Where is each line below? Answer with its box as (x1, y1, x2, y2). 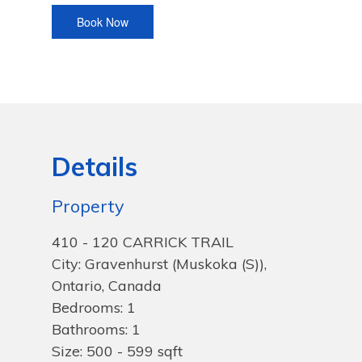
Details (52, 149, 137, 183)
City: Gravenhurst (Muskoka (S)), (52, 255, 267, 273)
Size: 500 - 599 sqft (52, 342, 183, 360)
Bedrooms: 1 (52, 298, 136, 317)
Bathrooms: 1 (52, 320, 141, 339)
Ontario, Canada (52, 276, 162, 295)
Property (52, 195, 124, 217)
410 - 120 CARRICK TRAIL (52, 233, 234, 251)
